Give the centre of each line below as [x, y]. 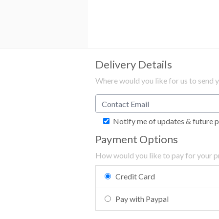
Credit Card [135, 176]
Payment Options [137, 139]
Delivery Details [134, 64]
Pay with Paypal [142, 199]
